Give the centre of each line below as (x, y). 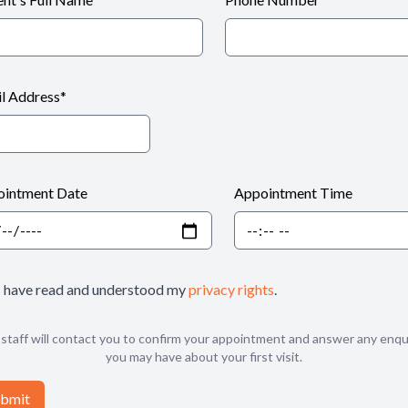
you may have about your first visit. (204, 357)
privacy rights (231, 289)
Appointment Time (293, 193)
